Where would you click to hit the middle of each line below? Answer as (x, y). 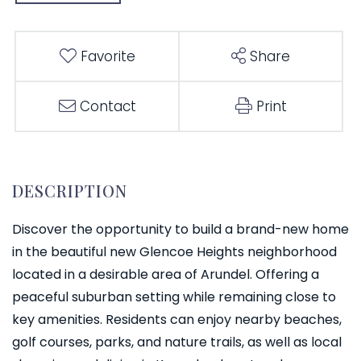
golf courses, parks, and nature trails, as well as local (177, 342)
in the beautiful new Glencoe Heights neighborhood (174, 252)
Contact (108, 107)
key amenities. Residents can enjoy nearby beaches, (177, 320)
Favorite (108, 57)
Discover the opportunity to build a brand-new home (180, 230)
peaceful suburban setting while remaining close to (174, 297)
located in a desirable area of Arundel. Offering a (166, 275)
